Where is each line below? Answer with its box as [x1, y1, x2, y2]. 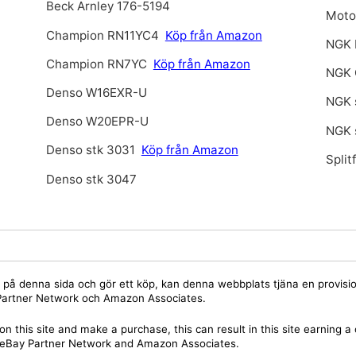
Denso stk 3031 [45, 142, 135, 158]
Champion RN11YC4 [45, 27, 162, 43]
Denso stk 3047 [45, 171, 137, 187]
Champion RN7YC [45, 56, 150, 72]
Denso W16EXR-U [45, 84, 147, 100]
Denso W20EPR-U [45, 114, 149, 130]
